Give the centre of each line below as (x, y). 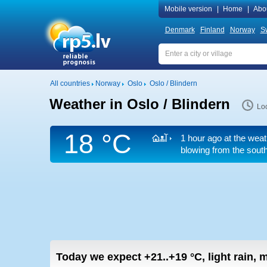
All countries (70, 83)
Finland (212, 30)
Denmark (180, 30)
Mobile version (188, 9)
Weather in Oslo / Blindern (139, 104)
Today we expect (100, 257)
